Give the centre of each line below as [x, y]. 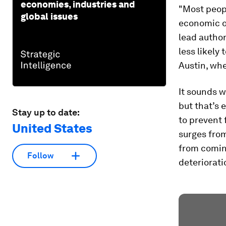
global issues [49, 16]
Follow [40, 156]
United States [52, 128]
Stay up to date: [46, 112]
